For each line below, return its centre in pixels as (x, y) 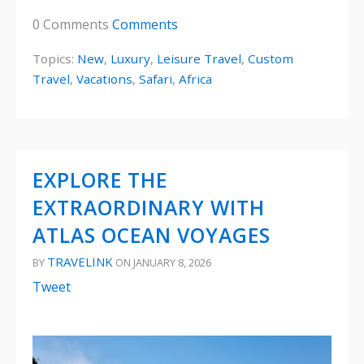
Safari (156, 78)
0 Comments (72, 25)
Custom (271, 58)
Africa (195, 78)
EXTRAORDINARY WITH (149, 207)
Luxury (130, 58)
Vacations (104, 78)
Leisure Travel (199, 58)
